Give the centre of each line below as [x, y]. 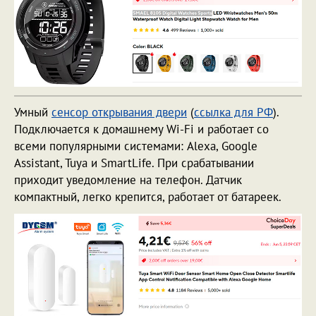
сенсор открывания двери [119, 112]
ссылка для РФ [233, 112]
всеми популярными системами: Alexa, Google [136, 146]
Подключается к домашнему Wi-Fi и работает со [141, 129]
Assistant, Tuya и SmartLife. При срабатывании [134, 163]
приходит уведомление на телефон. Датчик [128, 180]
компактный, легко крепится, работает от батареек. [148, 196]
